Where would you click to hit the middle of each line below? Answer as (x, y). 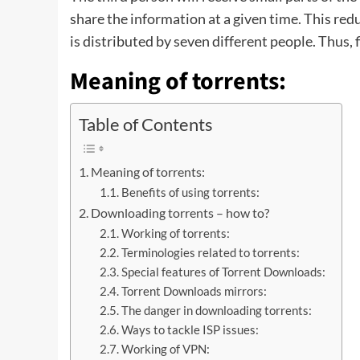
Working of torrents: (175, 234)
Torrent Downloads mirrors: (194, 292)
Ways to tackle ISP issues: (190, 330)
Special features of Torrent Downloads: (223, 272)
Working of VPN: (165, 350)
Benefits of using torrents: (190, 193)
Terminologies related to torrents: (210, 253)
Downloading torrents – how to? (180, 213)
